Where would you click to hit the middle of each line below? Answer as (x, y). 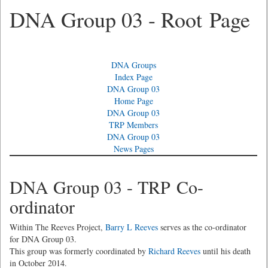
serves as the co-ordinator (202, 227)
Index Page (133, 77)
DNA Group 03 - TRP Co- (106, 187)
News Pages (133, 149)
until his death (226, 251)
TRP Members (133, 125)
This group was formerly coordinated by (79, 251)
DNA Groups (133, 65)
